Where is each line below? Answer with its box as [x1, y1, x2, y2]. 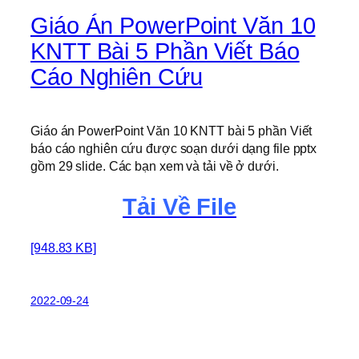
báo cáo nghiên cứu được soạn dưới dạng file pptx [30, 141, 317, 156]
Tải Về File [123, 194, 236, 220]
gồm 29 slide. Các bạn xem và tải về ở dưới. [30, 159, 279, 174]
